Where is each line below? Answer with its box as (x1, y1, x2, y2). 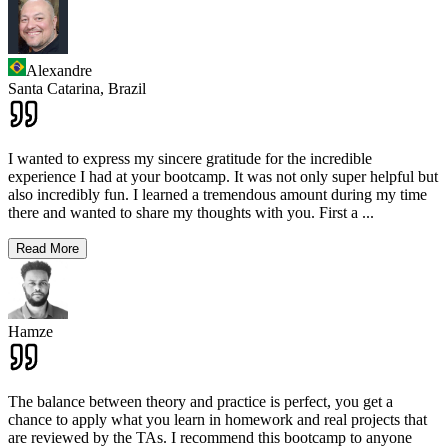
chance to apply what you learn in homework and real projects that (8, 410, 427, 428)
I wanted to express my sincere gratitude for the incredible (8, 149, 372, 167)
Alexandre (26, 61, 92, 79)
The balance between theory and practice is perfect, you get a (8, 392, 393, 410)
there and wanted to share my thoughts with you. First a (8, 203, 358, 221)
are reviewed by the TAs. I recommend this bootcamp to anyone (8, 428, 412, 446)
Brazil (108, 79, 146, 97)
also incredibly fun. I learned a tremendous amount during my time (8, 185, 427, 203)
